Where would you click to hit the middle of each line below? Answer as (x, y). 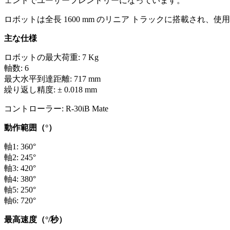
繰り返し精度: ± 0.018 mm (51, 89)
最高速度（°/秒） (35, 219)
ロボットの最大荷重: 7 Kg (51, 57)
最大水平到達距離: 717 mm (52, 79)
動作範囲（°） (30, 127)
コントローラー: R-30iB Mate (56, 108)
